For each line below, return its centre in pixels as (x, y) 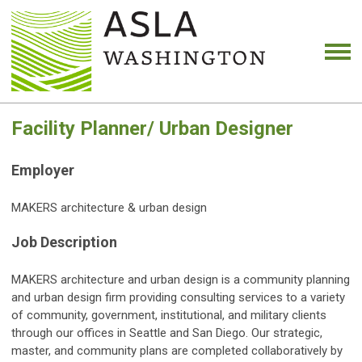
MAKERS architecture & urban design (109, 208)
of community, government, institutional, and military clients (169, 316)
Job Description (64, 242)
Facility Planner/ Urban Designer (152, 129)
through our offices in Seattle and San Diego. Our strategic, (167, 333)
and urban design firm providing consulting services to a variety (178, 298)
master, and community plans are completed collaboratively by (177, 351)
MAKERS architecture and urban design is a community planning (181, 280)
